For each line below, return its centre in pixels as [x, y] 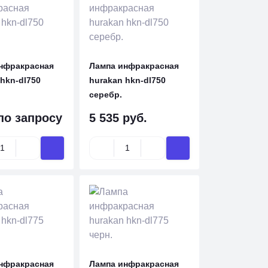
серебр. [106, 95]
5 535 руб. [118, 118]
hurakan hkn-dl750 [128, 80]
